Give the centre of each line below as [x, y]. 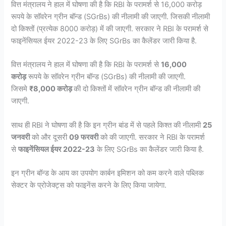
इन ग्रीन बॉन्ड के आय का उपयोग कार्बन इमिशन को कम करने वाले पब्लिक [108, 173]
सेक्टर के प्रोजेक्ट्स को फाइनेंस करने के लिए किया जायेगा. [89, 185]
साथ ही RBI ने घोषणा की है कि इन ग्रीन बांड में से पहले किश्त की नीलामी [107, 125]
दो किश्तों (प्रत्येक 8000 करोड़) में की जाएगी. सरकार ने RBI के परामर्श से [110, 29]
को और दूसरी [50, 137]
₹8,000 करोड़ [52, 89]
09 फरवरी [84, 137]
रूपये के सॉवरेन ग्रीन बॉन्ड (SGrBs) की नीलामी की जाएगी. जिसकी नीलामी [111, 16]
